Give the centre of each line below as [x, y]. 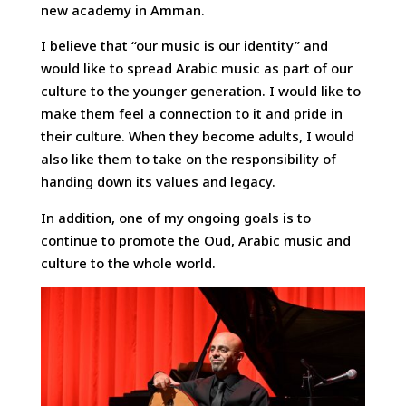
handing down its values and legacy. [158, 182]
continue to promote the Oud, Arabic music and [195, 240]
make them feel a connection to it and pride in [191, 114]
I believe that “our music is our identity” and [184, 46]
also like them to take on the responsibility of [188, 159]
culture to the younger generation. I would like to [200, 91]
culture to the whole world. [128, 262]
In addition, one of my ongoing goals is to [175, 217]
